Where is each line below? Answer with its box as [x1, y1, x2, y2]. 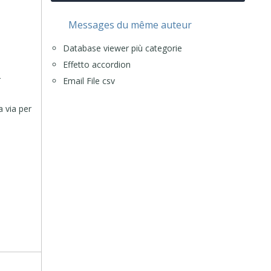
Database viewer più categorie [62, 42, 182, 54]
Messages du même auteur [68, 18, 192, 31]
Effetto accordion [62, 59, 131, 70]
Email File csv [62, 75, 115, 87]
